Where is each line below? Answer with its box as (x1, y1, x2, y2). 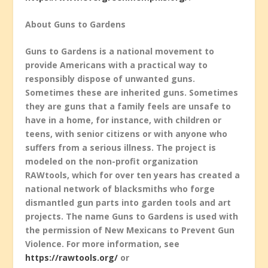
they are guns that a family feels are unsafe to (25, 100, 232, 112)
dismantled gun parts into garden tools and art (25, 197, 232, 209)
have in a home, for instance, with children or (25, 114, 222, 126)
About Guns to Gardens (25, 18, 126, 30)
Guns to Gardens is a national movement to (25, 45, 215, 57)
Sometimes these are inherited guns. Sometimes (25, 87, 239, 99)
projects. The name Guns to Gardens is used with (25, 211, 239, 223)
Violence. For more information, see (25, 238, 180, 250)
